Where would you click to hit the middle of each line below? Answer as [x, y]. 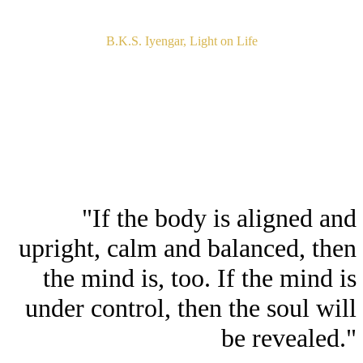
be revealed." [289, 337]
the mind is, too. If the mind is [200, 278]
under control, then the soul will [191, 307]
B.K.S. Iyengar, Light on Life [181, 41]
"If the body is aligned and [219, 218]
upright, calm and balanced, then [188, 248]
